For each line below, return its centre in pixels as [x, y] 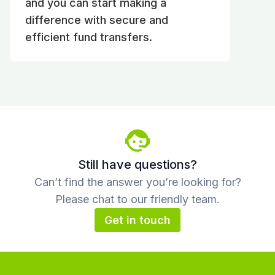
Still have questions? [137, 164]
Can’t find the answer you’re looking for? [137, 182]
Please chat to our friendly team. [137, 199]
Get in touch [137, 220]
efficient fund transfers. [89, 37]
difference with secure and [97, 20]
